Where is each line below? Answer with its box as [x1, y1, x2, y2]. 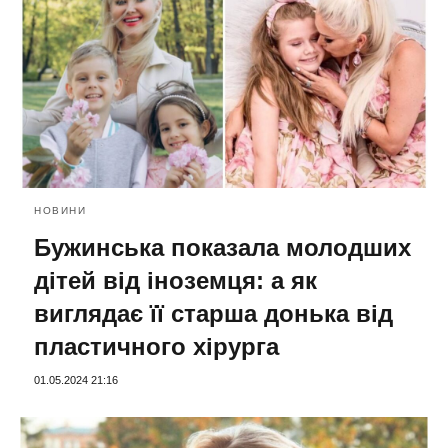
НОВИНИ [34, 204, 86, 216]
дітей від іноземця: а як [34, 266, 317, 294]
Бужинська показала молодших [34, 233, 411, 261]
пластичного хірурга [34, 332, 279, 360]
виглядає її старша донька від [34, 299, 393, 327]
